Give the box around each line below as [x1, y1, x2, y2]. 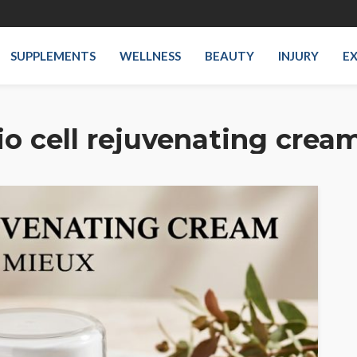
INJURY [278, 49, 320, 63]
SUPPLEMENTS [10, 49, 96, 63]
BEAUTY [205, 49, 255, 63]
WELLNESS [120, 49, 182, 63]
